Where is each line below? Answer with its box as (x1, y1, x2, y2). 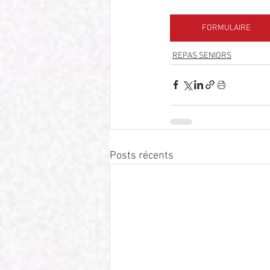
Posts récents (110, 149, 174, 162)
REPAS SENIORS (172, 50, 231, 61)
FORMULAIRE (201, 22, 251, 33)
